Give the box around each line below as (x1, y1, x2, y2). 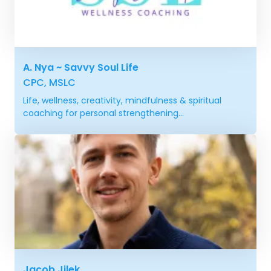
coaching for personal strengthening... (23, 106, 184, 119)
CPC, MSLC (23, 75, 76, 90)
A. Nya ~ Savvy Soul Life (23, 60, 139, 74)
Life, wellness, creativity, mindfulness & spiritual (23, 94, 221, 106)
